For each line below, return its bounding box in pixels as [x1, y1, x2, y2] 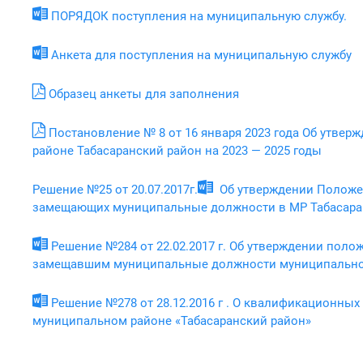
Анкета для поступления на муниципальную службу [51, 47, 352, 62]
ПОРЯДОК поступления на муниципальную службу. [51, 8, 347, 23]
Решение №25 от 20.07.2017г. [32, 181, 198, 197]
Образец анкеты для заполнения [49, 86, 239, 101]
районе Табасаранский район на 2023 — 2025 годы [32, 143, 322, 158]
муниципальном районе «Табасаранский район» [32, 313, 311, 328]
